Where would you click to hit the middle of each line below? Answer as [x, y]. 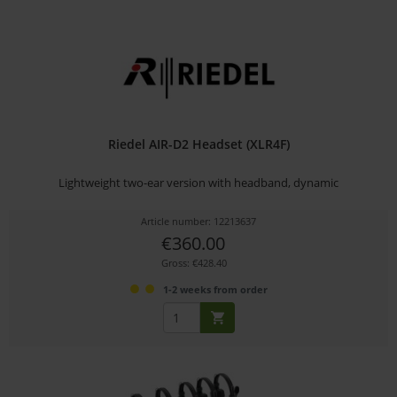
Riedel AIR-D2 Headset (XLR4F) [198, 144]
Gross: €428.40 [194, 262]
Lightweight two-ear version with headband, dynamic [199, 182]
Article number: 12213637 [199, 221]
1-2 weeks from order [215, 289]
